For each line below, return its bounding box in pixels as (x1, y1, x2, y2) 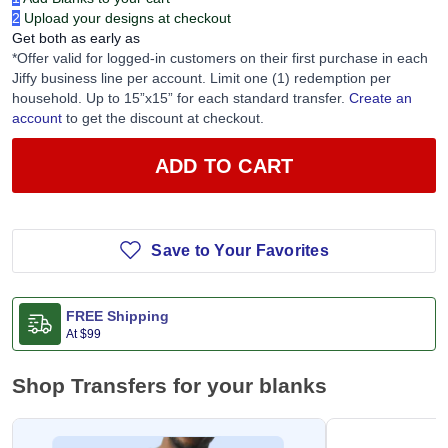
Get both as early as (12, 30, 140, 47)
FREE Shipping (66, 307, 169, 324)
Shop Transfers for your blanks (12, 374, 327, 398)
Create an (349, 90, 412, 107)
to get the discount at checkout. (62, 110, 264, 127)
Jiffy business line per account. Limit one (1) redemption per (12, 70, 391, 87)
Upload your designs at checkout (24, 10, 231, 27)
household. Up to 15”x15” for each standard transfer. (12, 90, 349, 107)
